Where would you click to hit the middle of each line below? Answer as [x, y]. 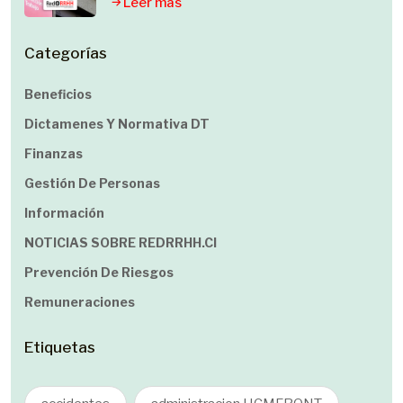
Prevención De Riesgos [99, 272]
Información [64, 213]
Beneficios [58, 94]
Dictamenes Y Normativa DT [117, 124]
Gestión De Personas [92, 183]
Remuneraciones [80, 302]
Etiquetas [60, 347]
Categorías [66, 53]
